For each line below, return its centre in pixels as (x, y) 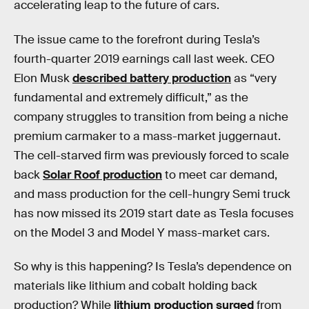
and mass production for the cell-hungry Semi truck (152, 194)
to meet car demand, (220, 175)
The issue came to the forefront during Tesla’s (137, 39)
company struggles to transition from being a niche (151, 117)
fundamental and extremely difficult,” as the (131, 97)
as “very (254, 78)
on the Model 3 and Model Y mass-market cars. (142, 232)
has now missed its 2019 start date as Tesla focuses (154, 213)
